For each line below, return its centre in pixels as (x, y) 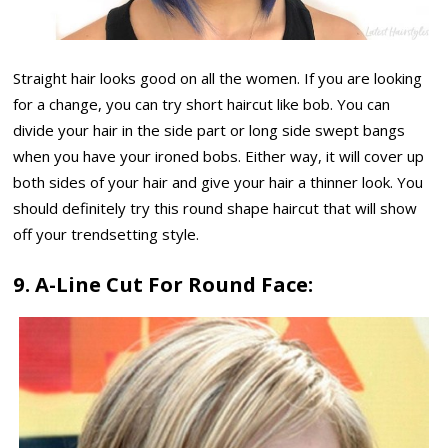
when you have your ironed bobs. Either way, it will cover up (219, 155)
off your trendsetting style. (106, 233)
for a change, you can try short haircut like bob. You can (202, 103)
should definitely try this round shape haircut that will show (215, 207)
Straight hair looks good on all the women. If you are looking (218, 77)
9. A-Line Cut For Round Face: (163, 284)
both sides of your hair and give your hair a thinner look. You (218, 181)
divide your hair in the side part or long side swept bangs (209, 129)
